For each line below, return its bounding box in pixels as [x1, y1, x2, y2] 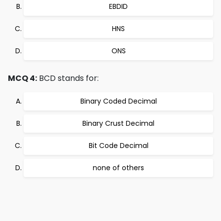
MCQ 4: [8, 73, 37, 84]
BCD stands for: [37, 73, 99, 84]
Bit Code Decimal [88, 141, 148, 150]
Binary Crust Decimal [82, 118, 154, 128]
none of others [93, 163, 144, 173]
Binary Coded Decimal [80, 96, 157, 106]
